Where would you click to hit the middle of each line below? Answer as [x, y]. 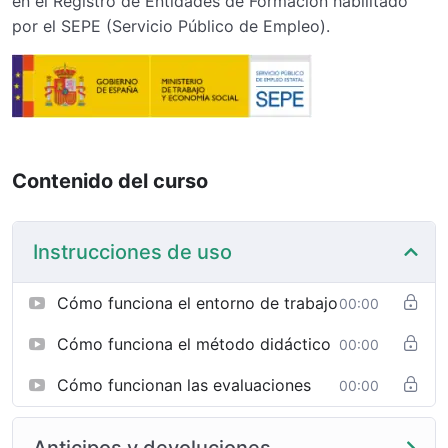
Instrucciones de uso [132, 251]
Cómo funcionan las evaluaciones [184, 384]
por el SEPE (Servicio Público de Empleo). [171, 26]
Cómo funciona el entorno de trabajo [197, 302]
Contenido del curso [110, 180]
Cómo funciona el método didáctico [194, 343]
